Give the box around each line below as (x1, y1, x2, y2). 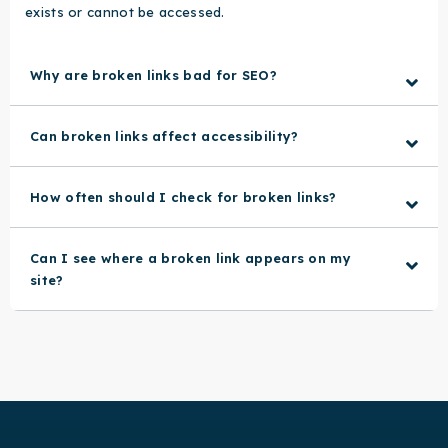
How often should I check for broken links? (30, 188, 337, 205)
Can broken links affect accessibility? (30, 127, 299, 144)
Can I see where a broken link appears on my (30, 249, 351, 266)
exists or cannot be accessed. (25, 3, 225, 20)
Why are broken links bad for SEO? (30, 66, 277, 83)
